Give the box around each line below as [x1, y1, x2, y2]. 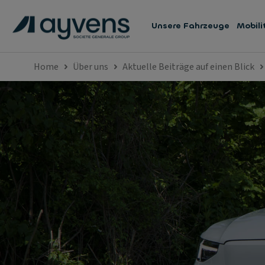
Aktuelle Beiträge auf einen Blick [122, 60, 254, 73]
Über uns [73, 60, 108, 73]
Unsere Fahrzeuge [151, 20, 230, 31]
